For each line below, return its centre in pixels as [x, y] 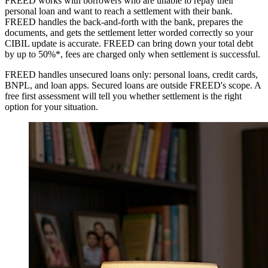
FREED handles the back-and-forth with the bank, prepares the [124, 22]
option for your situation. [51, 107]
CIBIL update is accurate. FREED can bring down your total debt [129, 44]
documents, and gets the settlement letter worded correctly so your [129, 33]
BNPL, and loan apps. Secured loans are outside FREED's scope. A [133, 86]
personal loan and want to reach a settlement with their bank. [119, 11]
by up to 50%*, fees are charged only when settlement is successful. [133, 54]
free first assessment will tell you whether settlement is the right [123, 96]
